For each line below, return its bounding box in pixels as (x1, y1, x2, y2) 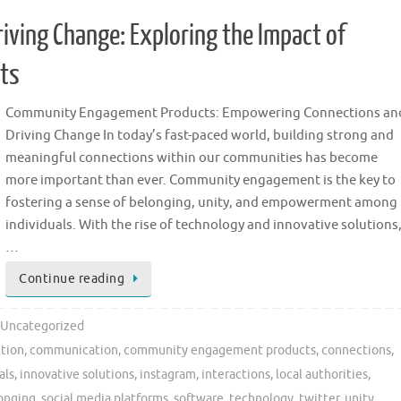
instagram (140, 366, 196, 382)
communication (30, 342, 119, 358)
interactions (201, 366, 270, 382)
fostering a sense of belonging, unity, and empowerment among (5, 194, 397, 212)
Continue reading (19, 271, 124, 287)
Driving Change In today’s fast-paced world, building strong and (5, 127, 394, 145)
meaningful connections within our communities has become (5, 149, 378, 167)
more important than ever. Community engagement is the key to (5, 172, 396, 190)
